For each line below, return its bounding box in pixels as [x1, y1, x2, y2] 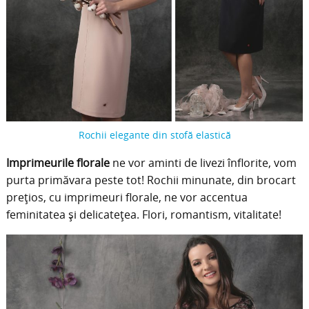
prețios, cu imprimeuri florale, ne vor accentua [6, 190, 248, 206]
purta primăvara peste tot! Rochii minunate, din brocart [6, 172, 296, 188]
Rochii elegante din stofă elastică [78, 128, 231, 142]
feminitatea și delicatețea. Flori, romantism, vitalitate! [6, 207, 281, 223]
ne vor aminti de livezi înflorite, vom [109, 155, 297, 171]
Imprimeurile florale [6, 155, 110, 171]
